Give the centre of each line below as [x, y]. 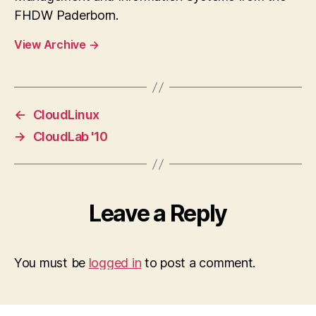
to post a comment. [199, 263]
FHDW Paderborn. [66, 15]
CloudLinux [66, 115]
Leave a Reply [158, 213]
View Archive [51, 44]
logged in [115, 263]
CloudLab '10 [70, 136]
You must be [51, 263]
